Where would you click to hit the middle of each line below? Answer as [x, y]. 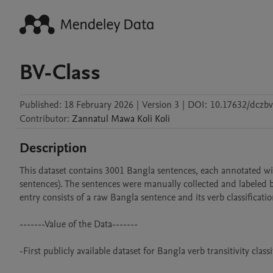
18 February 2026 [99, 105]
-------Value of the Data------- [79, 224]
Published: [41, 105]
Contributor [43, 119]
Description [53, 148]
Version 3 [161, 105]
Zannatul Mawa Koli [112, 119]
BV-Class [60, 73]
